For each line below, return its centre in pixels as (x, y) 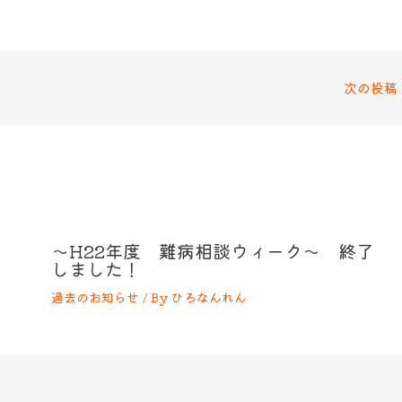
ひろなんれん (209, 297)
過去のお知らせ (95, 297)
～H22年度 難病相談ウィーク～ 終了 (212, 251)
